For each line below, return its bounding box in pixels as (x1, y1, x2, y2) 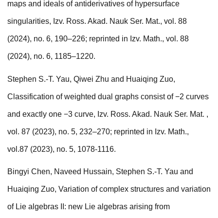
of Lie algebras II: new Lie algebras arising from (7, 202, 170, 211)
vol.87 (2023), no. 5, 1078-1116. (7, 145, 118, 153)
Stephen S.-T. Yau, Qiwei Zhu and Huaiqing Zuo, (7, 74, 175, 83)
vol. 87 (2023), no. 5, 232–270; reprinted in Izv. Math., (7, 127, 189, 136)
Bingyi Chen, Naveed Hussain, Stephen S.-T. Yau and (7, 167, 193, 176)
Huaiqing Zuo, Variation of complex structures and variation (7, 185, 211, 194)
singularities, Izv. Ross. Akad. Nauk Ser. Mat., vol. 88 (7, 17, 187, 26)
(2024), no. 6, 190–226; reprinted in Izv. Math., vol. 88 (7, 35, 189, 43)
